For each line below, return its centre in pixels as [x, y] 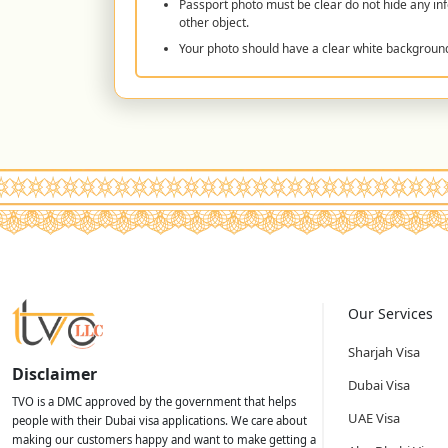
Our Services [390, 313]
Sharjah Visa [384, 351]
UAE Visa [374, 417]
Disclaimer [54, 373]
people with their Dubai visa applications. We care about [159, 420]
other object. [214, 22]
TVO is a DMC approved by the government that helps [154, 401]
